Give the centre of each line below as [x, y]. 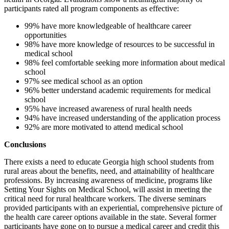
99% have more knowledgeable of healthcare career [108, 26]
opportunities [45, 35]
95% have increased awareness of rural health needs [108, 108]
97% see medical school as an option [84, 81]
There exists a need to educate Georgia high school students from [109, 162]
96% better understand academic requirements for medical [118, 90]
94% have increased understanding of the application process [122, 118]
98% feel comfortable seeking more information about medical [125, 62]
